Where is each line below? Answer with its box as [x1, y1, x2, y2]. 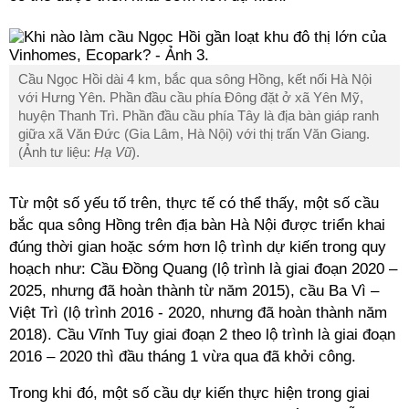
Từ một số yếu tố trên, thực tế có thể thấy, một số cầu [9, 194, 379, 212]
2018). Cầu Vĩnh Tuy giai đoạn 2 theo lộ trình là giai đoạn [9, 326, 395, 343]
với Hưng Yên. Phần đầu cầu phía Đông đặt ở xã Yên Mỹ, [18, 89, 363, 105]
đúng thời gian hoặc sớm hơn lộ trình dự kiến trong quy [9, 238, 386, 256]
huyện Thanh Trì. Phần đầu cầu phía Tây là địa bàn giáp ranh [18, 108, 379, 123]
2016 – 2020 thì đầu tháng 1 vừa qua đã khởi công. [9, 348, 356, 365]
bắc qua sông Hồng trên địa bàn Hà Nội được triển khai [9, 216, 385, 234]
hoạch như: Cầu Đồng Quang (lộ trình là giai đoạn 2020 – [9, 260, 397, 278]
